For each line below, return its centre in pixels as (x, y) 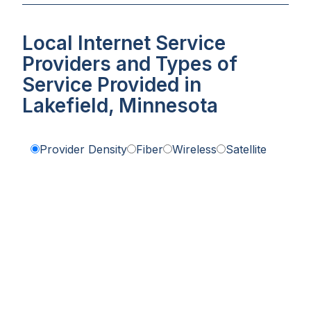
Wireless (194, 150)
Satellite (246, 150)
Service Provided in (112, 85)
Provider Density (83, 150)
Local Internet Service (124, 43)
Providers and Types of (130, 64)
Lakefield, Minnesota (120, 106)
